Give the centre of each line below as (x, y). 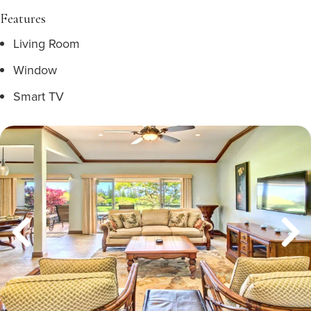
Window (35, 70)
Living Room (47, 43)
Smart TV (39, 96)
